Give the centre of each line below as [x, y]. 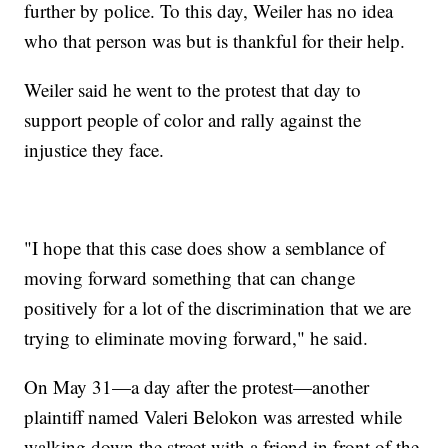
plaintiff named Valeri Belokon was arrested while [213, 417]
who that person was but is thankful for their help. [215, 41]
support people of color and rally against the [193, 120]
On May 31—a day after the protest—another [197, 387]
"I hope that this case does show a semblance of [205, 248]
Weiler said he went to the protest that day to [193, 90]
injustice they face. [94, 150]
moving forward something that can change [190, 278]
